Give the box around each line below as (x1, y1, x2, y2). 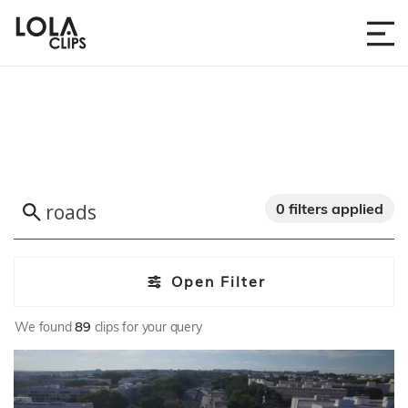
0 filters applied (276, 199, 383, 218)
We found (15, 318, 76, 335)
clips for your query (90, 318, 202, 335)
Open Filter (170, 272, 266, 291)
